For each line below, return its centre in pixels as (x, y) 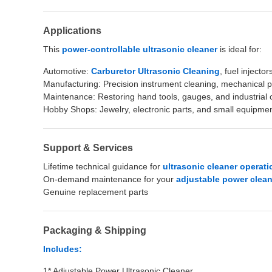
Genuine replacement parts (96, 192)
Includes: (63, 249)
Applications (72, 31)
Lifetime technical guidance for (103, 166)
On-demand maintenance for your (110, 179)
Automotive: (67, 71)
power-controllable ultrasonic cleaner (140, 49)
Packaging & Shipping (95, 230)
